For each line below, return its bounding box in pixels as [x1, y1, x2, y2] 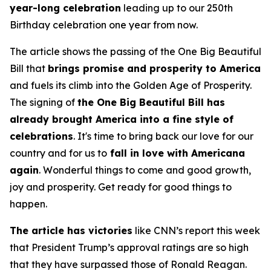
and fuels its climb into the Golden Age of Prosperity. [10, 79, 252, 91]
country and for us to [10, 147, 107, 159]
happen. [10, 198, 47, 210]
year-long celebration [10, 2, 121, 14]
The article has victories [10, 224, 132, 237]
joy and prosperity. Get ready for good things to [10, 181, 232, 193]
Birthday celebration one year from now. [10, 19, 198, 31]
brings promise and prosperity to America [48, 62, 261, 74]
